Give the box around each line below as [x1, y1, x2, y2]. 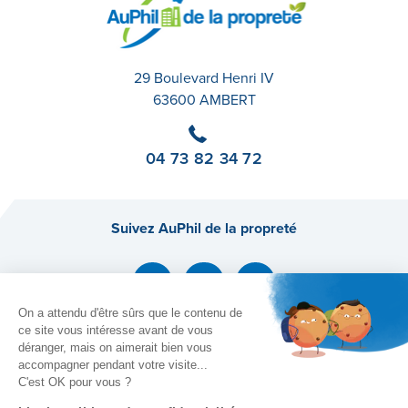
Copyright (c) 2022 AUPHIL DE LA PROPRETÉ [87, 348, 321, 366]
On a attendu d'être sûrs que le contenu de [18, 305, 242, 320]
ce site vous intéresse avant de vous [18, 322, 213, 337]
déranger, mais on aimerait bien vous [18, 340, 212, 354]
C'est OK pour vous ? [18, 374, 131, 389]
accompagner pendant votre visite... [18, 357, 208, 372]
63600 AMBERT [152, 89, 256, 111]
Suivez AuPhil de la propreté [111, 218, 297, 240]
